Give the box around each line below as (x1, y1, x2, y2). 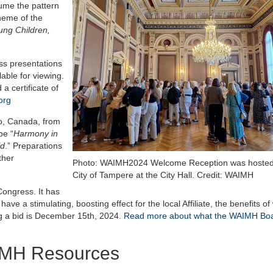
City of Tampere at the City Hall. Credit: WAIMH (73, 170, 254, 180)
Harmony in (13, 128, 58, 138)
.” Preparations (5, 140, 62, 151)
